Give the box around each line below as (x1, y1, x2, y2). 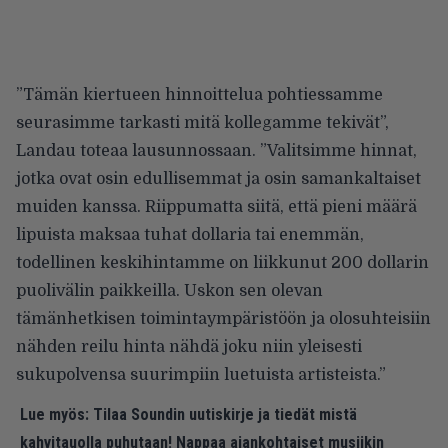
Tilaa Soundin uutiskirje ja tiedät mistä (93, 405, 357, 425)
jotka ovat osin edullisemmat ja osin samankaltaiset (16, 170, 421, 189)
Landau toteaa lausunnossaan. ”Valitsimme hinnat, (16, 142, 417, 161)
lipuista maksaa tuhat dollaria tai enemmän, (16, 226, 364, 245)
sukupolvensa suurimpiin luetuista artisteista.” (16, 366, 386, 385)
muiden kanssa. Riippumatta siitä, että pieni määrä (16, 198, 417, 217)
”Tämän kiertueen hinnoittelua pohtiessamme (16, 86, 383, 105)
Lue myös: (20, 405, 89, 425)
